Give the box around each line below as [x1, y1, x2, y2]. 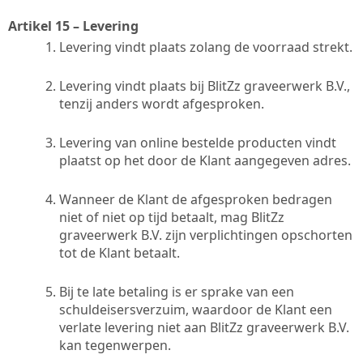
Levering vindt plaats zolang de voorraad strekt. [59, 37, 352, 56]
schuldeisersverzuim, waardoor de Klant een [59, 300, 332, 318]
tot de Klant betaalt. [59, 243, 180, 262]
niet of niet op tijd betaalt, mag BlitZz [59, 207, 284, 226]
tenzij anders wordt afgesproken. [59, 94, 264, 113]
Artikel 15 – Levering [8, 16, 139, 35]
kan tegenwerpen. [59, 335, 171, 354]
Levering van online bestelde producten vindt [59, 133, 336, 152]
